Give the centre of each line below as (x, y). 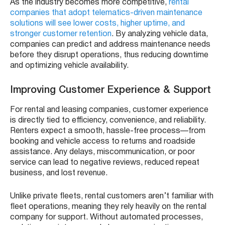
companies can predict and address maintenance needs (110, 44)
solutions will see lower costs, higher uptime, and (97, 23)
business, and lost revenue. (59, 173)
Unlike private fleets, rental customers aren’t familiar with (112, 196)
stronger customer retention (61, 34)
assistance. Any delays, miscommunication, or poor (102, 152)
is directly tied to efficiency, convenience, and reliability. (108, 120)
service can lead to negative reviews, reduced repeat (105, 162)
